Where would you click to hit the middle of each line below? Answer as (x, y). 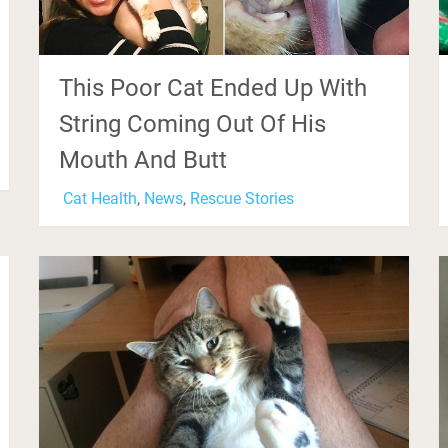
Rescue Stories (242, 199)
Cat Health (100, 199)
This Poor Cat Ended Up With (213, 88)
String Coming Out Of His (193, 124)
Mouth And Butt (143, 160)
